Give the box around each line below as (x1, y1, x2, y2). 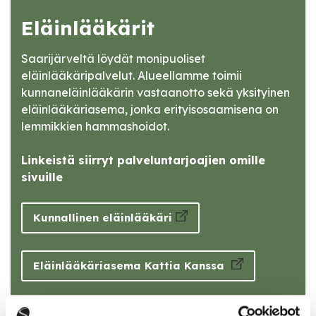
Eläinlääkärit (21, 16, 154, 41)
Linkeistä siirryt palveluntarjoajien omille (21, 153, 265, 168)
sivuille (21, 170, 63, 185)
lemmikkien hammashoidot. (21, 119, 169, 134)
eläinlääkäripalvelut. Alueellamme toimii (21, 68, 242, 83)
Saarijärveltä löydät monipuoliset (21, 51, 205, 66)
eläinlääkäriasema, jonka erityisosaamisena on (21, 102, 279, 117)
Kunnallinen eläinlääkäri (33, 211, 172, 225)
